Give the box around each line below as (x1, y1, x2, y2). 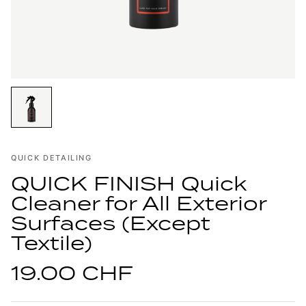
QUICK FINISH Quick (11, 170, 247, 196)
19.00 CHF (11, 260, 133, 286)
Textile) (11, 229, 92, 255)
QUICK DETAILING (11, 153, 92, 163)
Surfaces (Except (11, 210, 210, 236)
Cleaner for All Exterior (11, 190, 266, 216)
